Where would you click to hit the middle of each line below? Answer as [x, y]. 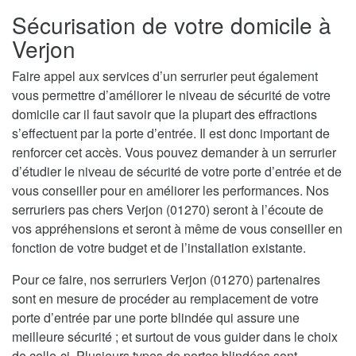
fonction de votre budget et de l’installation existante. [159, 248]
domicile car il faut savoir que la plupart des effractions [164, 114]
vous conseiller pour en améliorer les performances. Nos [170, 191]
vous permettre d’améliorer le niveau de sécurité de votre [171, 95]
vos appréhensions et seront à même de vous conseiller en [177, 229]
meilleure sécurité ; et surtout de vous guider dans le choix [175, 337]
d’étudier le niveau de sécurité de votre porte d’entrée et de [177, 172]
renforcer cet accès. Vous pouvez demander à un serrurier [174, 153]
